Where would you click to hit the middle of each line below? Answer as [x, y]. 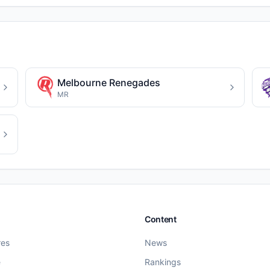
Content [161, 219]
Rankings [163, 262]
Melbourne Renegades [108, 83]
